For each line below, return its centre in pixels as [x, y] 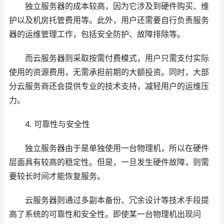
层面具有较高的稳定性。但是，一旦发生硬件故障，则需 [109, 162]
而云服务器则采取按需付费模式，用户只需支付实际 [109, 58]
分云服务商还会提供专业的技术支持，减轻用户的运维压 [109, 86]
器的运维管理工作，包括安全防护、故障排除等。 [97, 34]
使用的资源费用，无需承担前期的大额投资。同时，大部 [109, 72]
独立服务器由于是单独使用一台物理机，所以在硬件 [109, 148]
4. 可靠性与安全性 [49, 124]
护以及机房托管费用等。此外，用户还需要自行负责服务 [109, 20]
